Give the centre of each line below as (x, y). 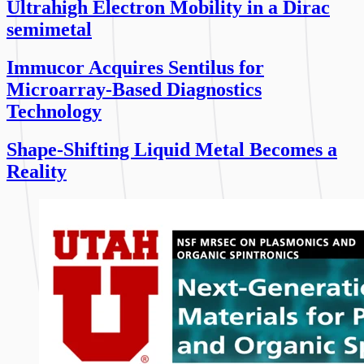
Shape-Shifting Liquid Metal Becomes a (172, 149)
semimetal (49, 29)
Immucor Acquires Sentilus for (135, 67)
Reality (37, 171)
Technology (54, 111)
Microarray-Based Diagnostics (134, 89)
